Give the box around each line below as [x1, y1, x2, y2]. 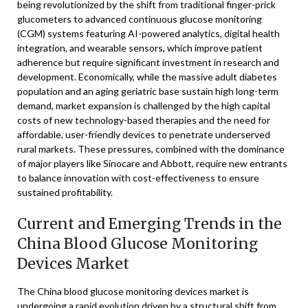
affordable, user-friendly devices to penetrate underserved [17, 129, 270, 140]
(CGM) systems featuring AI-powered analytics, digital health [17, 27, 280, 39]
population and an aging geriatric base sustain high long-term [17, 85, 278, 97]
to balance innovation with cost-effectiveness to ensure [17, 172, 259, 184]
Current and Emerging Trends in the [17, 214, 282, 233]
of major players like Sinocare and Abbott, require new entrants [17, 157, 287, 169]
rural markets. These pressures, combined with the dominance [17, 143, 285, 155]
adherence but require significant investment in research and [17, 56, 279, 68]
